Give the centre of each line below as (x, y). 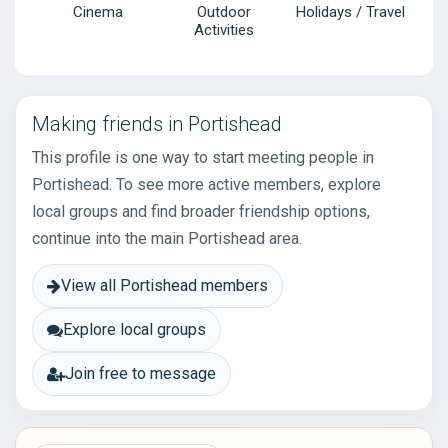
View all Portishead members (164, 285)
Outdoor (224, 12)
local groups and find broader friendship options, (201, 211)
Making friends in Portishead (157, 124)
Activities (224, 30)
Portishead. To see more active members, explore (206, 184)
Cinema (98, 12)
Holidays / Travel (350, 12)
